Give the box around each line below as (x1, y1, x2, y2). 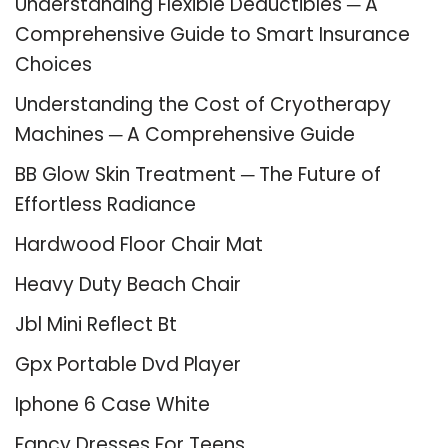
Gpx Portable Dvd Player (15, 350, 241, 378)
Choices (15, 50, 92, 78)
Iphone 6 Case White (15, 390, 210, 418)
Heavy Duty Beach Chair (15, 270, 241, 298)
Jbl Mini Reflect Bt (15, 310, 177, 338)
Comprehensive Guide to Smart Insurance (15, 20, 410, 48)
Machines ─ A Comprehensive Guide (15, 120, 355, 148)
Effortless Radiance (15, 190, 196, 218)
